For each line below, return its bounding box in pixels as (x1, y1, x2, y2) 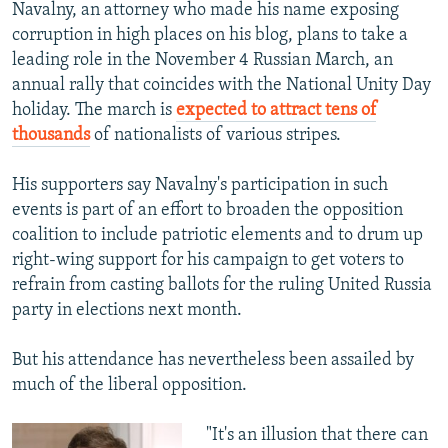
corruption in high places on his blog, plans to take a (12, 26, 408, 46)
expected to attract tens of (176, 101, 376, 121)
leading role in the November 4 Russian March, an (12, 51, 393, 71)
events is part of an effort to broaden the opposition (12, 201, 403, 221)
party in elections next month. (12, 301, 242, 321)
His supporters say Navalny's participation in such (12, 176, 388, 196)
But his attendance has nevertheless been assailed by (12, 351, 414, 371)
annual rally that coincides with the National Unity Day (12, 76, 431, 96)
